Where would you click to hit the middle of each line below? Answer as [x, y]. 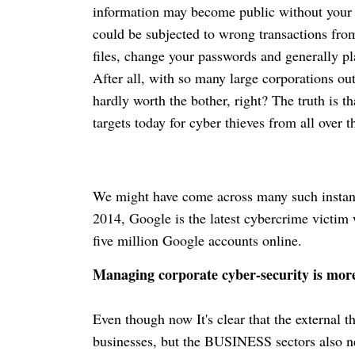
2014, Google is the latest [168, 218]
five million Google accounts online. [197, 240]
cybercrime [276, 218]
